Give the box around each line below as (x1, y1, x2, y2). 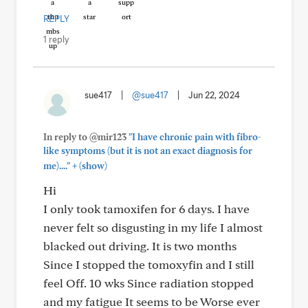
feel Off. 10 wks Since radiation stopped (43, 276, 254, 290)
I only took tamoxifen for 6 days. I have (43, 201, 250, 216)
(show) (77, 160, 107, 171)
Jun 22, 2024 (188, 89, 240, 100)
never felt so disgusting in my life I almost (43, 220, 263, 234)
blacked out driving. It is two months (43, 239, 236, 253)
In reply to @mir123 (43, 131, 129, 142)
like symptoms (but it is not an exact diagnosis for (43, 145, 252, 156)
